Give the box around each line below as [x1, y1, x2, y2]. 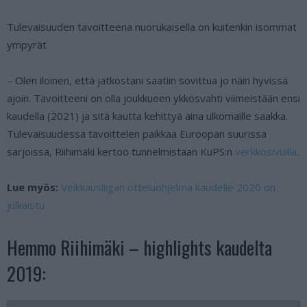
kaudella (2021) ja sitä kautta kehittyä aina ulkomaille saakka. [7, 109, 288, 123]
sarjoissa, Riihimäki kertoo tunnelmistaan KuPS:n [7, 145, 235, 159]
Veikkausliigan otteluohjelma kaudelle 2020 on [61, 180, 275, 195]
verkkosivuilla [235, 145, 297, 159]
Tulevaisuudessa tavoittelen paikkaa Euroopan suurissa [7, 127, 267, 141]
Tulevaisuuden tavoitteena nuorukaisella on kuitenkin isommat [7, 20, 297, 34]
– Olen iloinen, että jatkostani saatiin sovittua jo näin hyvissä [7, 73, 288, 88]
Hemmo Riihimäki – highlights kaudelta [7, 234, 272, 262]
